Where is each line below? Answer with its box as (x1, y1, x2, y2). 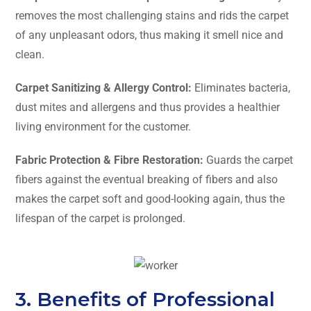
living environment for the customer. (15, 119, 191, 133)
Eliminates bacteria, (194, 81, 290, 94)
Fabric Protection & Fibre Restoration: (15, 153, 203, 167)
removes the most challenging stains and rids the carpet (15, 8, 289, 22)
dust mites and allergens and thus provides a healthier (15, 100, 280, 114)
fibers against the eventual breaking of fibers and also (15, 172, 278, 186)
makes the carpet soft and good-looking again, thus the (15, 192, 285, 205)
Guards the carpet (203, 153, 293, 167)
